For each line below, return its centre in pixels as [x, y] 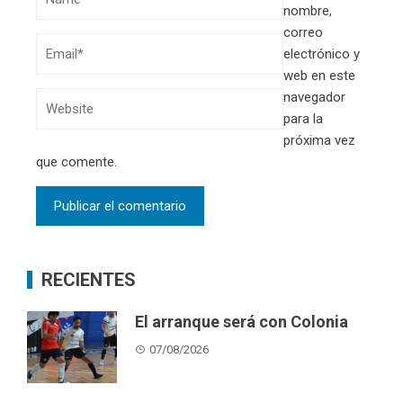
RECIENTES [89, 279]
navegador [314, 97]
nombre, [308, 10]
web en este [319, 75]
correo [303, 32]
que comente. [76, 161]
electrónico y [322, 54]
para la [303, 118]
